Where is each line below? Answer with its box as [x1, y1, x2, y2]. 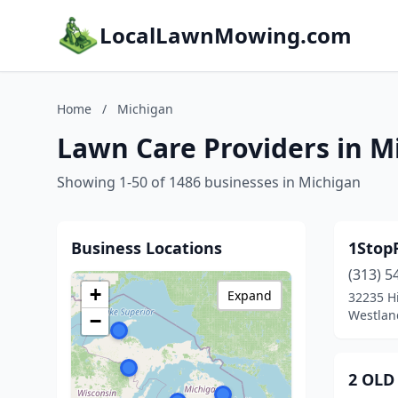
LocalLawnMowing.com [99, 20, 352, 50]
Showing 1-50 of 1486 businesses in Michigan [57, 172, 361, 192]
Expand [227, 287, 272, 304]
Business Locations [71, 237, 222, 259]
